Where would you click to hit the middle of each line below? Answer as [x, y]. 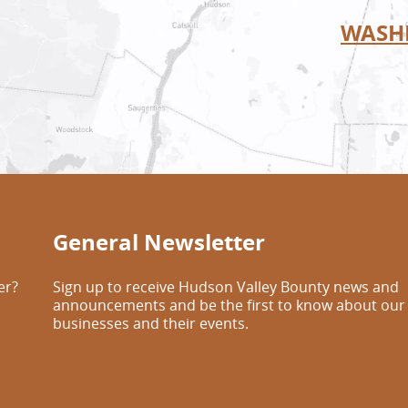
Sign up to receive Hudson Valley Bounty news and [226, 286]
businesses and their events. [151, 323]
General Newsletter [159, 242]
